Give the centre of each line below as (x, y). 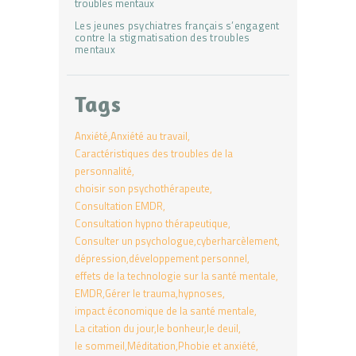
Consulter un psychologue (134, 241)
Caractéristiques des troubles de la (154, 154)
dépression (101, 259)
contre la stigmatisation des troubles (163, 37)
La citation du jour (114, 329)
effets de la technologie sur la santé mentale (175, 276)
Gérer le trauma (140, 294)
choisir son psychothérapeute (142, 189)
